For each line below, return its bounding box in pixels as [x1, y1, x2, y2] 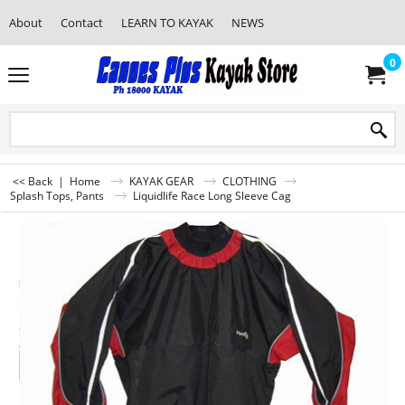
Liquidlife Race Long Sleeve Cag [133, 188, 291, 202]
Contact [61, 14, 103, 31]
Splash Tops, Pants [10, 188, 104, 202]
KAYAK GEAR [129, 174, 193, 188]
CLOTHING [222, 174, 277, 188]
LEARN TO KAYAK [121, 14, 213, 31]
